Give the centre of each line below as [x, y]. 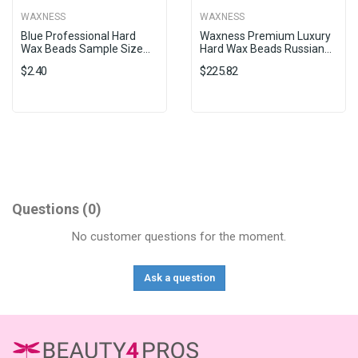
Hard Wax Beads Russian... [266, 48]
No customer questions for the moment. [179, 236]
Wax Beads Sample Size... [86, 48]
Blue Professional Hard [78, 36]
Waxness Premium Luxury [265, 36]
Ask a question [179, 277]
